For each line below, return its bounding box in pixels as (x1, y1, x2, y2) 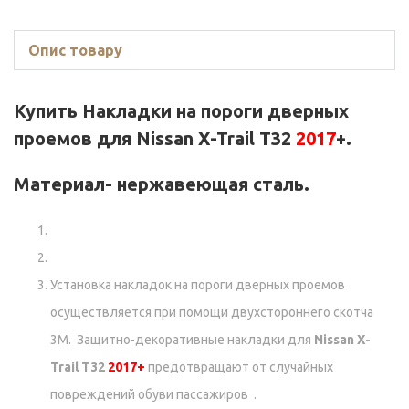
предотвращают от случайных (145, 360, 333, 375)
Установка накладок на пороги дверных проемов (50, 278, 345, 293)
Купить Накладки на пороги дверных (14, 100, 349, 122)
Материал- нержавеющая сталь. (14, 173, 309, 195)
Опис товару (28, 42, 122, 59)
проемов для (14, 128, 136, 150)
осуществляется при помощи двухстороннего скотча (50, 305, 373, 320)
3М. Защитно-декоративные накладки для (50, 332, 314, 348)
